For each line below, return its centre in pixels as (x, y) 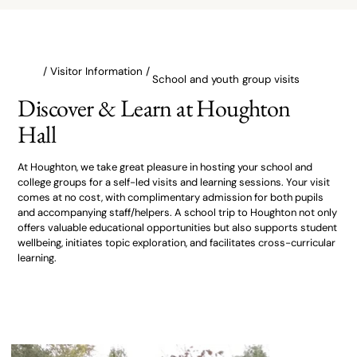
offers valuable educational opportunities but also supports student (178, 227)
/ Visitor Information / (97, 71)
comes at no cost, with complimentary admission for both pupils (171, 197)
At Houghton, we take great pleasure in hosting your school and (165, 167)
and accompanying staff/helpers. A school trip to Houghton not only (178, 212)
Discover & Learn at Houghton (154, 108)
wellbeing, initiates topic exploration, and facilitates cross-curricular (177, 242)
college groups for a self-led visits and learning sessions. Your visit (174, 182)
